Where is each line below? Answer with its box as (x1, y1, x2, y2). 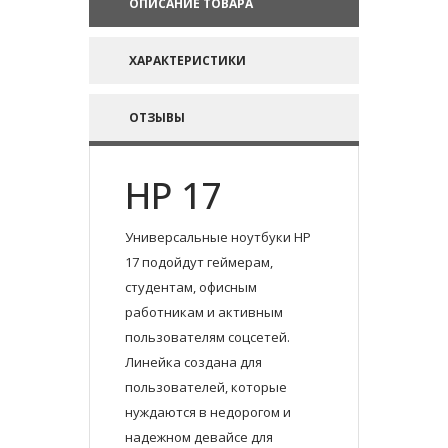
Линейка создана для (125, 353, 262, 372)
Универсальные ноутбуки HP (125, 228, 311, 247)
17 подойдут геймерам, (125, 253, 273, 272)
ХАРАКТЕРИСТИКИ (129, 52, 246, 70)
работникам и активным (125, 303, 283, 322)
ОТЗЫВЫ (129, 109, 185, 127)
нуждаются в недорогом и (125, 403, 291, 422)
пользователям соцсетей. (125, 328, 290, 347)
